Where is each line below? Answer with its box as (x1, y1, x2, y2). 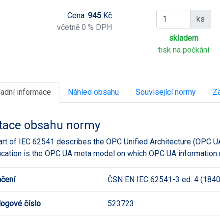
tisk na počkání (158, 45, 210, 55)
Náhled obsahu (68, 87, 119, 97)
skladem (169, 33, 199, 43)
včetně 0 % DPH (56, 22, 112, 32)
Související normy (136, 87, 196, 97)
